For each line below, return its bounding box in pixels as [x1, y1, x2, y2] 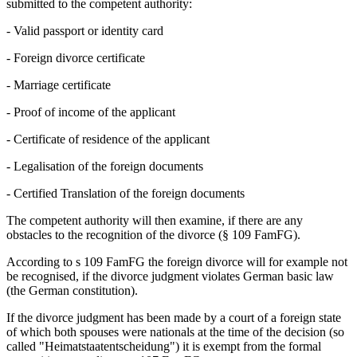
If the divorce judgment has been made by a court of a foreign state [6, 311, 341, 325]
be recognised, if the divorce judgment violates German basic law [6, 269, 334, 284]
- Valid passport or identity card [6, 24, 163, 38]
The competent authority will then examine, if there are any [6, 214, 303, 228]
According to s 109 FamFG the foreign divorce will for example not [6, 255, 347, 269]
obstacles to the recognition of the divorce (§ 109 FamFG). [6, 228, 300, 242]
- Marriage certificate [6, 78, 111, 92]
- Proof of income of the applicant [6, 105, 175, 120]
